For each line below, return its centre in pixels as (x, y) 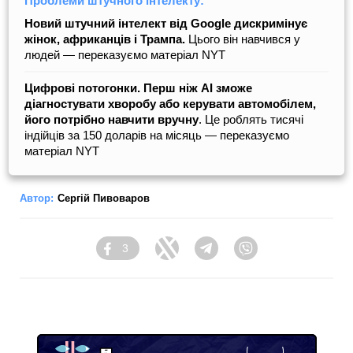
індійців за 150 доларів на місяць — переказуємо (157, 136)
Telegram (241, 256)
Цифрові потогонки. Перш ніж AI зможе (138, 88)
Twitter (195, 256)
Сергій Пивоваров (104, 199)
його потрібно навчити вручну (111, 120)
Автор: (37, 199)
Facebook (144, 256)
